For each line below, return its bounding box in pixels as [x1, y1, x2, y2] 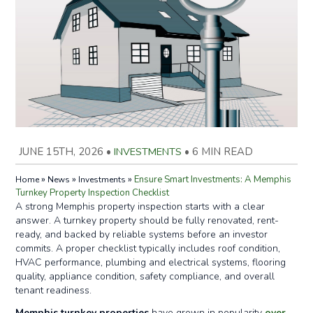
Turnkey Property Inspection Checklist [15, 187, 170, 199]
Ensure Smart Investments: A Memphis [134, 173, 292, 186]
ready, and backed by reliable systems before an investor [15, 228, 268, 241]
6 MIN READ [192, 145, 254, 159]
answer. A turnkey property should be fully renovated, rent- [15, 214, 279, 227]
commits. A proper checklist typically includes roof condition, [15, 242, 281, 255]
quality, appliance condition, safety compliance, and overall [15, 270, 275, 283]
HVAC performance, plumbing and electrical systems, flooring [15, 256, 286, 269]
